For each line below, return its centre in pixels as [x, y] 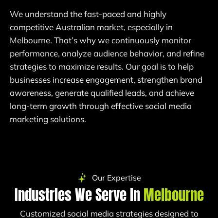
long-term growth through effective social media [101, 106]
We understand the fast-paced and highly [88, 14]
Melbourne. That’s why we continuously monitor [100, 40]
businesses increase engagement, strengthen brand [106, 80]
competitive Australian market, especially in [91, 27]
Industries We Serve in [79, 195]
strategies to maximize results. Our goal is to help [102, 67]
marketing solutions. [48, 119]
